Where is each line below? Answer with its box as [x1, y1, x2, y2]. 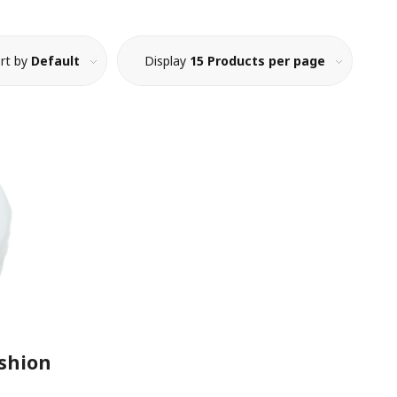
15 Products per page [190, 52, 325, 69]
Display [144, 52, 190, 69]
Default [31, 52, 80, 69]
